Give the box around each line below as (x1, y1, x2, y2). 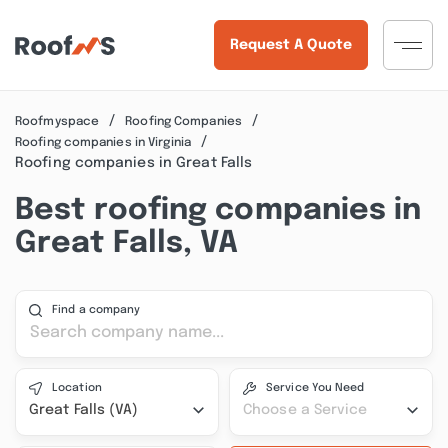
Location (52, 382, 102, 394)
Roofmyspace (15, 115, 100, 128)
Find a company (52, 304, 141, 316)
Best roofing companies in (15, 195, 422, 226)
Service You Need (266, 382, 365, 394)
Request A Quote (229, 38, 352, 52)
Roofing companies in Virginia (15, 136, 191, 149)
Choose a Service (243, 403, 368, 417)
